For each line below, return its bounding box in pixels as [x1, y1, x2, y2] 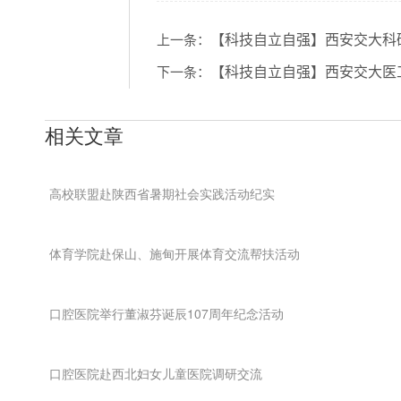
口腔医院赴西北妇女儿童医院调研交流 [49, 364, 262, 382]
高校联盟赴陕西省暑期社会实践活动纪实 [49, 184, 275, 202]
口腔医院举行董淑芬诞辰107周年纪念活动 [49, 304, 284, 322]
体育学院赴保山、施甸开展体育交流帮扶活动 [49, 244, 300, 262]
